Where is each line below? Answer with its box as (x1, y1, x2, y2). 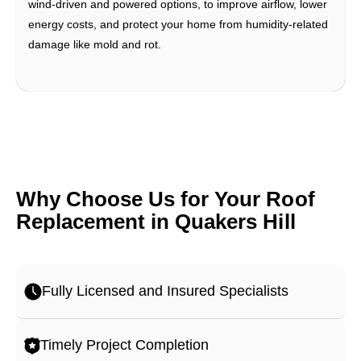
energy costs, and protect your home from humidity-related (28, 17, 328, 31)
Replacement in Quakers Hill (16, 209, 296, 234)
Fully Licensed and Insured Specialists (42, 283, 288, 300)
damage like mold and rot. (28, 37, 161, 51)
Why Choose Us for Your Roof (16, 186, 315, 211)
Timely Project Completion (40, 337, 209, 354)
